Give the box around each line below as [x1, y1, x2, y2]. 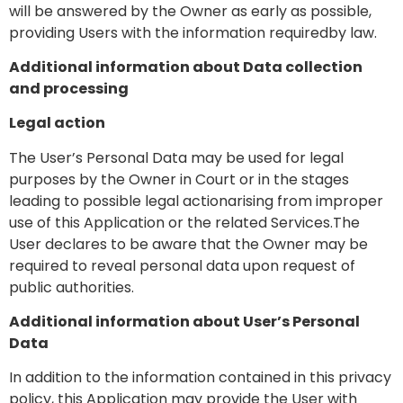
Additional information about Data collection [9, 56, 363, 77]
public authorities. [9, 276, 134, 298]
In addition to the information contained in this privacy [9, 367, 391, 389]
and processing [9, 77, 129, 99]
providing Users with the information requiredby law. [9, 22, 377, 43]
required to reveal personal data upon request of [9, 255, 355, 276]
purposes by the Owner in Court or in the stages [9, 168, 349, 190]
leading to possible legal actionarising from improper [9, 190, 383, 211]
